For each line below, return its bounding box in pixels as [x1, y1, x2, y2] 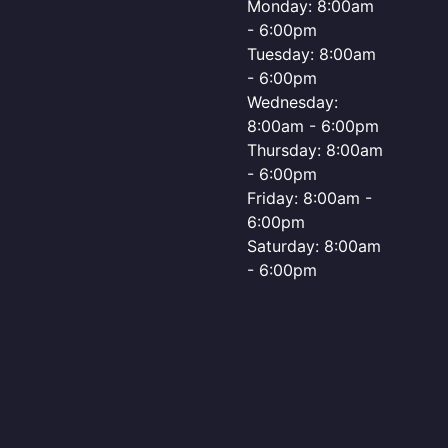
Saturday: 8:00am [247, 236, 382, 256]
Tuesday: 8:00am [247, 44, 377, 64]
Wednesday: [247, 92, 339, 112]
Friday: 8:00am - [247, 188, 373, 208]
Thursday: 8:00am [247, 140, 384, 160]
